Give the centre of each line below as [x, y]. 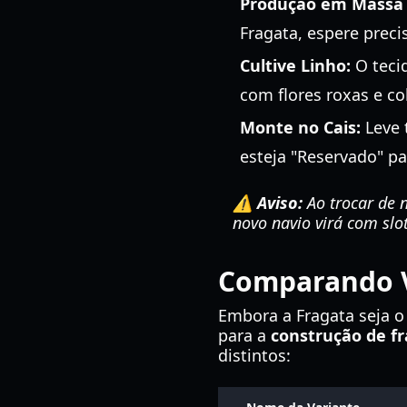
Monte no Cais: [300, 127]
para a [244, 335]
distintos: [254, 355]
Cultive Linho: [295, 65]
